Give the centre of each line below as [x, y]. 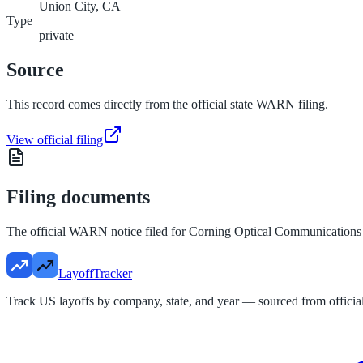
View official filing [55, 140]
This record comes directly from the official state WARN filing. [167, 105]
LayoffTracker [95, 273]
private [56, 36]
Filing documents [78, 196]
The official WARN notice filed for [98, 231]
